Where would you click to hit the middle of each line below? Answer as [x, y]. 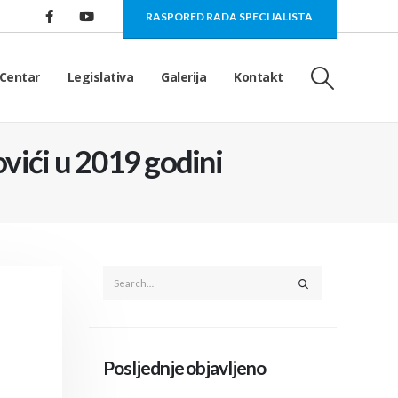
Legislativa [100, 77]
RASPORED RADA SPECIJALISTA [230, 16]
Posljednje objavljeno [184, 367]
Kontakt [259, 77]
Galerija [184, 77]
